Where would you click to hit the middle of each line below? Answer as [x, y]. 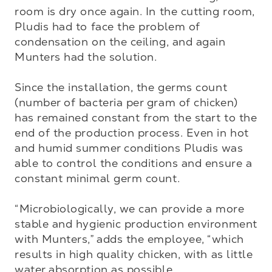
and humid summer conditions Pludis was [129, 148]
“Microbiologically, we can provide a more [130, 209]
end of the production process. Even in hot [132, 133]
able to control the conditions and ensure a [134, 163]
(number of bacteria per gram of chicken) [126, 102]
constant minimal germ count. [99, 178]
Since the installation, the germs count [121, 87]
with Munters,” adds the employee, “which [129, 239]
